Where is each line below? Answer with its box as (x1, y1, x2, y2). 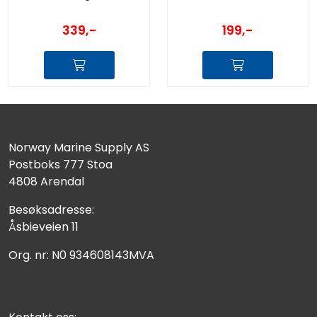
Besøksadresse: (8, 202, 94, 219)
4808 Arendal (8, 173, 84, 190)
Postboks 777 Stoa (8, 156, 113, 173)
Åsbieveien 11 (8, 219, 79, 236)
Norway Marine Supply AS (8, 139, 149, 156)
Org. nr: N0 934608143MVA (8, 247, 154, 264)
